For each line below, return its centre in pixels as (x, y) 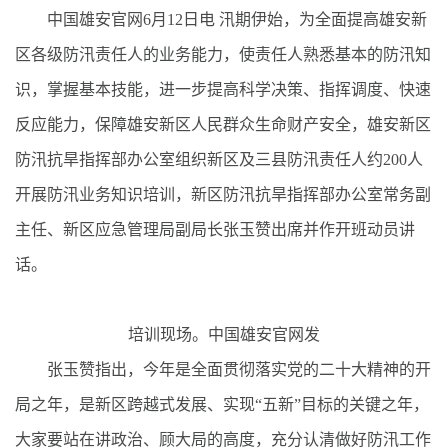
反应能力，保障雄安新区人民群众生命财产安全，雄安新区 (223, 124)
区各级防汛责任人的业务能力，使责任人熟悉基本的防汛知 (223, 54)
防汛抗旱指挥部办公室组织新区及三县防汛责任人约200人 (219, 159)
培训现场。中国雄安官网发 (224, 334)
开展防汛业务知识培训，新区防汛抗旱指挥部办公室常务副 (223, 194)
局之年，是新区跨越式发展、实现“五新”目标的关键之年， (222, 404)
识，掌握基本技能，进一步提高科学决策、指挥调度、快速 (223, 89)
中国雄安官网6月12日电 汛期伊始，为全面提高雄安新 (221, 19)
